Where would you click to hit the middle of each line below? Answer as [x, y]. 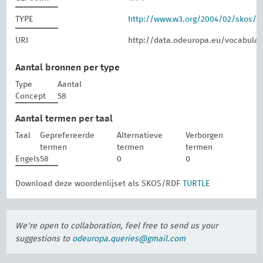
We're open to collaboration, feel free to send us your [117, 226]
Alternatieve [140, 136]
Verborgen [205, 136]
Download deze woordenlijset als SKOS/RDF [99, 184]
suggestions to [44, 239]
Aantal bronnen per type [68, 68]
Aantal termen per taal [64, 119]
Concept [31, 96]
